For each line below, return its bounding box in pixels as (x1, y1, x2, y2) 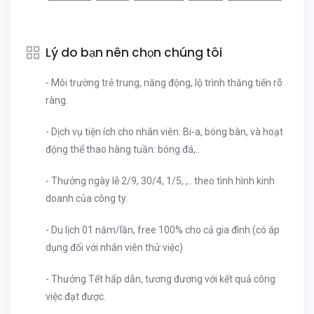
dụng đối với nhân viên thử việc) (46, 242, 183, 253)
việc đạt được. (46, 291, 106, 302)
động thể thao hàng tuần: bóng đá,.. (46, 144, 200, 155)
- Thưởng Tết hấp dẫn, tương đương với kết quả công (46, 273, 275, 285)
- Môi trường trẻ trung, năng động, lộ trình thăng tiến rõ (46, 77, 282, 88)
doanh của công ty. (46, 193, 128, 204)
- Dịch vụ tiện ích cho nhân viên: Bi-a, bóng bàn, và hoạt (46, 126, 283, 137)
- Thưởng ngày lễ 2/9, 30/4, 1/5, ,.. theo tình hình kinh (46, 175, 275, 186)
